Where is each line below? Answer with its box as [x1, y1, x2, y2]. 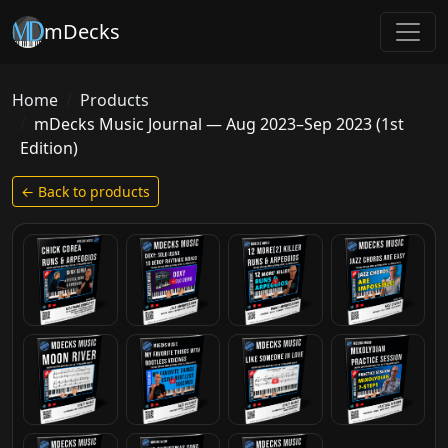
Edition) [20, 137, 78, 159]
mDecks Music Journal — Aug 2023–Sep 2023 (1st [34, 113, 404, 135]
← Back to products [21, 182, 150, 201]
